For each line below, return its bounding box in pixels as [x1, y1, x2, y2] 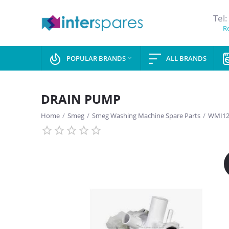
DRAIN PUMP [41, 90, 121, 107]
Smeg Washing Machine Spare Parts [92, 111, 200, 120]
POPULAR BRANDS [66, 54, 126, 63]
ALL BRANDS [166, 54, 207, 63]
